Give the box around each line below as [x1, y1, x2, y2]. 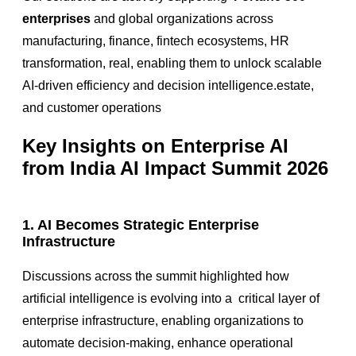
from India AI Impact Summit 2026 [22, 157, 328, 180]
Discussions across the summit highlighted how [22, 269, 289, 283]
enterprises [22, 12, 91, 26]
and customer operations [22, 101, 161, 115]
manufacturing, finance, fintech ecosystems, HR [22, 34, 289, 48]
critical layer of [238, 291, 319, 305]
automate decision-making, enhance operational [22, 335, 293, 350]
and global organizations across [91, 12, 273, 26]
